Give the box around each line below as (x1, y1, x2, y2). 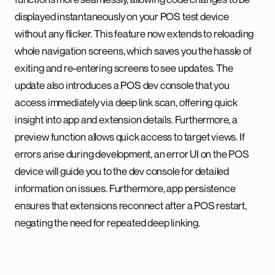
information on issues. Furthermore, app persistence (15, 182, 236, 195)
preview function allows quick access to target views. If (15, 130, 245, 143)
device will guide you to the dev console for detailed (15, 165, 230, 177)
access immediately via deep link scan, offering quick (15, 96, 238, 109)
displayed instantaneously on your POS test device (15, 10, 229, 23)
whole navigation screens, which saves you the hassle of (15, 44, 252, 57)
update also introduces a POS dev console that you (15, 79, 230, 91)
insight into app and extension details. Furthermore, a (15, 113, 238, 126)
